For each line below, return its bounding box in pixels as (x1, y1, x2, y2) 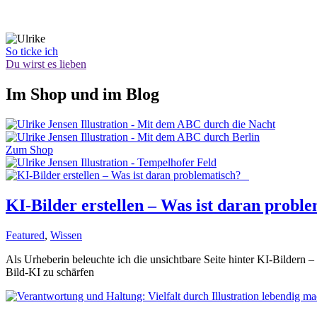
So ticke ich (6, 45, 58, 57)
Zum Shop (6, 143, 53, 156)
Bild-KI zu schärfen (6, 265, 94, 278)
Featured (6, 229, 45, 241)
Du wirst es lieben (6, 57, 86, 70)
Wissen (50, 229, 82, 241)
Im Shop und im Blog (6, 84, 159, 103)
